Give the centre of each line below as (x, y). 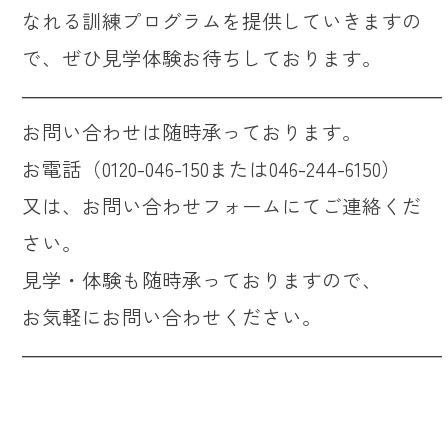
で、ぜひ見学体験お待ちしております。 (202, 58)
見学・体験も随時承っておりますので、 (202, 280)
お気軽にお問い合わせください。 (172, 317)
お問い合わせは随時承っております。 (192, 132)
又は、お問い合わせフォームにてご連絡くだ (222, 206)
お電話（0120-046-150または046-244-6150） (212, 169)
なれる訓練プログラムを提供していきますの (222, 21)
